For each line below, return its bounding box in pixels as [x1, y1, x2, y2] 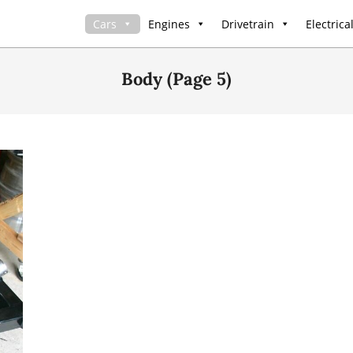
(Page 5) [167, 68, 232, 90]
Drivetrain [221, 16, 274, 32]
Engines [148, 16, 190, 32]
